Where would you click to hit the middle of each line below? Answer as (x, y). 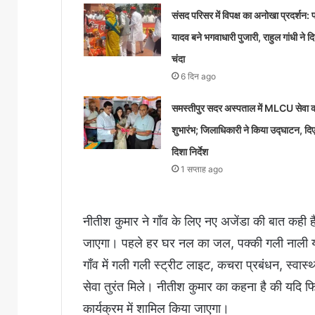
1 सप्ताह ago (201, 169)
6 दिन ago (198, 77)
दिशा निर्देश (189, 152)
